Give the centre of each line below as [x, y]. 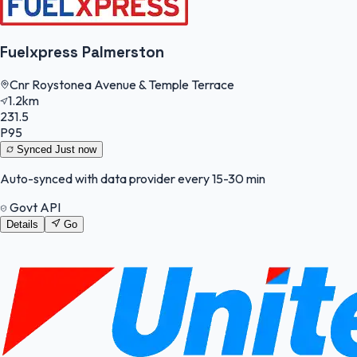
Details [22, 225]
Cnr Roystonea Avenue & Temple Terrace [122, 85]
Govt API [34, 208]
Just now [76, 150]
